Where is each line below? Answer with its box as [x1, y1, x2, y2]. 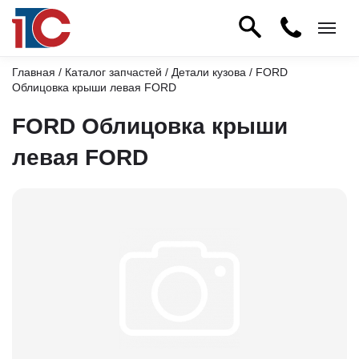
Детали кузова [171, 66, 246, 79]
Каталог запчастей [65, 66, 162, 79]
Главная [12, 66, 55, 79]
